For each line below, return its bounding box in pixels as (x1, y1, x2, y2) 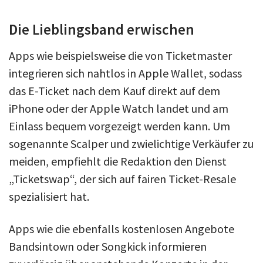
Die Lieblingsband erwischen (9, 20, 194, 39)
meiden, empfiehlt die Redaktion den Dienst (9, 154, 227, 169)
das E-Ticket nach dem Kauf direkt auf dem (9, 83, 220, 99)
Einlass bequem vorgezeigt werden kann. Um (9, 119, 230, 134)
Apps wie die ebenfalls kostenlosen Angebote (9, 221, 234, 237)
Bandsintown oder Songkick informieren (9, 239, 207, 254)
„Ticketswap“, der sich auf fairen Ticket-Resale (9, 171, 236, 187)
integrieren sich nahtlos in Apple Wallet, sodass (9, 66, 242, 81)
